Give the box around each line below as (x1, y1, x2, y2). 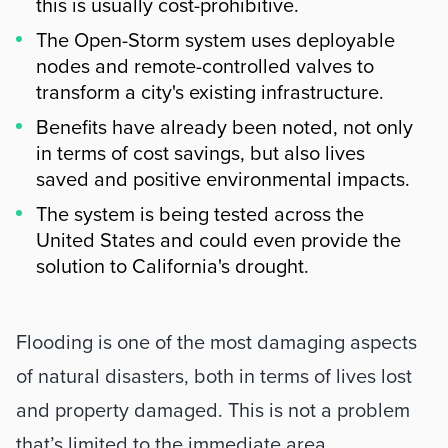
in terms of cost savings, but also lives (36, 142, 365, 166)
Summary (15, 301, 117, 330)
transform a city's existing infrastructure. (36, 81, 384, 105)
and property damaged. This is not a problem (16, 399, 410, 423)
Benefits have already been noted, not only (36, 116, 413, 140)
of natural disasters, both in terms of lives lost (16, 365, 412, 389)
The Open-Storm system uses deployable (36, 29, 395, 53)
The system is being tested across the (36, 203, 364, 227)
